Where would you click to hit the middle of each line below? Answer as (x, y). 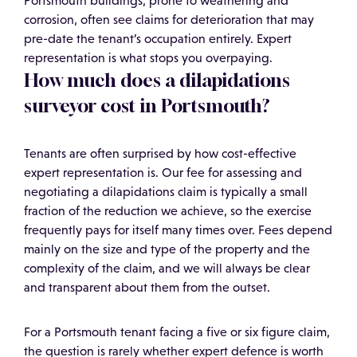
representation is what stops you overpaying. (148, 58)
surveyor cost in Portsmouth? (147, 106)
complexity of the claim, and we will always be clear (167, 268)
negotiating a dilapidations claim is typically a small (166, 192)
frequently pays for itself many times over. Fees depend (178, 230)
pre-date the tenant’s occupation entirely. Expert (158, 39)
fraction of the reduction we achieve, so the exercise (168, 211)
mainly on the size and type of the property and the (167, 249)
